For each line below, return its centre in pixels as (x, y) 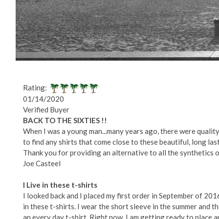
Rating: (36, 87)
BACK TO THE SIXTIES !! (65, 120)
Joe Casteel (42, 164)
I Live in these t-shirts (60, 185)
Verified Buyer (46, 110)
